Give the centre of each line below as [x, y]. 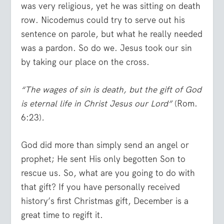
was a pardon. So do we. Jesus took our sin [107, 48]
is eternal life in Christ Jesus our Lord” [98, 103]
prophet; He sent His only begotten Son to [103, 159]
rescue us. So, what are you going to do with [108, 173]
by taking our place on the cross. [85, 62]
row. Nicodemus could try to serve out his [103, 20]
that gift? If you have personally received [101, 187]
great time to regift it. [62, 215]
